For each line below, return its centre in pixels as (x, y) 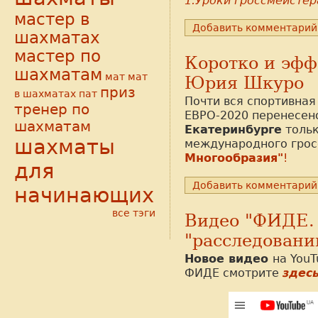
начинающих (84, 196)
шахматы (65, 147)
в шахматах (45, 94)
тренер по (52, 110)
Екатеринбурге (233, 129)
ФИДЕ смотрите (234, 273)
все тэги (134, 213)
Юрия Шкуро (244, 83)
